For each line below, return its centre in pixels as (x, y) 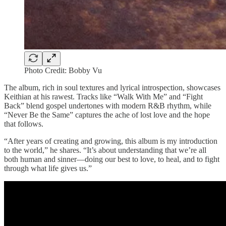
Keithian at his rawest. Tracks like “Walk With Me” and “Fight (103, 96)
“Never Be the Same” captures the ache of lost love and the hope (107, 115)
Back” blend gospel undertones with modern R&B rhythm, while (108, 105)
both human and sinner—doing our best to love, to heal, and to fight (112, 159)
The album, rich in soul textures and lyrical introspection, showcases (112, 87)
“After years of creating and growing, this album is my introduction (111, 141)
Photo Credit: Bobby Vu (63, 70)
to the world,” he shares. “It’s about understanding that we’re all (105, 150)
